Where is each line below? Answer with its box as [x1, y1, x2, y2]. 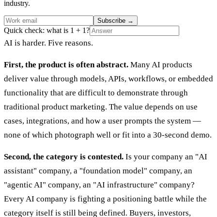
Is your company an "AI [124, 152, 207, 162]
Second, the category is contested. [4, 152, 124, 162]
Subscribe [97, 17, 127, 25]
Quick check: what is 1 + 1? [4, 26, 90, 35]
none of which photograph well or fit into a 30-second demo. [4, 130, 212, 140]
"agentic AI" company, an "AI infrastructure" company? [4, 180, 195, 190]
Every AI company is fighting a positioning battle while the [4, 194, 207, 204]
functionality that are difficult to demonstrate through [4, 88, 188, 98]
